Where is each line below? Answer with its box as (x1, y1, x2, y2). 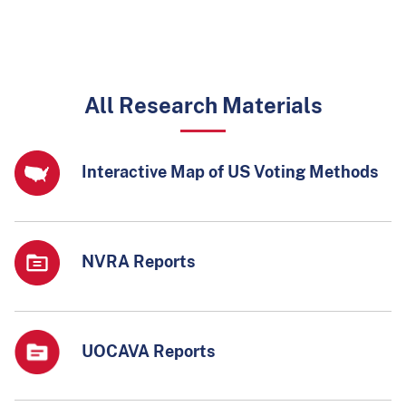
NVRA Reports (82, 252, 196, 271)
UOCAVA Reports (82, 342, 216, 361)
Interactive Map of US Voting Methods (82, 162, 379, 181)
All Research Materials (83, 92, 323, 118)
